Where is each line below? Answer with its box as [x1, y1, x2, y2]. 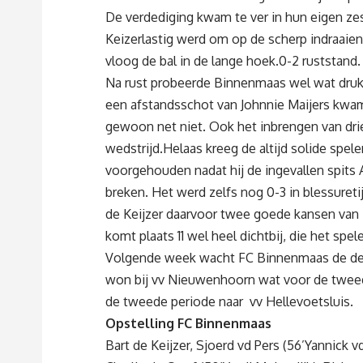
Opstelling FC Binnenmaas [105, 315, 271, 332]
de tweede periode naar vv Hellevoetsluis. [105, 293, 353, 310]
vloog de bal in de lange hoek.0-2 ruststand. [105, 53, 361, 70]
